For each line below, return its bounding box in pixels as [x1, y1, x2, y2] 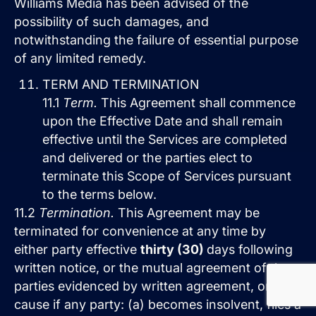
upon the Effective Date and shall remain [42, 114, 283, 129]
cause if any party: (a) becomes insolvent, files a [14, 297, 301, 312]
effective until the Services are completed [42, 132, 287, 147]
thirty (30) [140, 242, 207, 257]
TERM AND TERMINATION [42, 77, 199, 92]
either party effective [14, 242, 140, 257]
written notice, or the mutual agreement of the [14, 260, 289, 276]
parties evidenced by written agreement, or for [14, 279, 291, 294]
